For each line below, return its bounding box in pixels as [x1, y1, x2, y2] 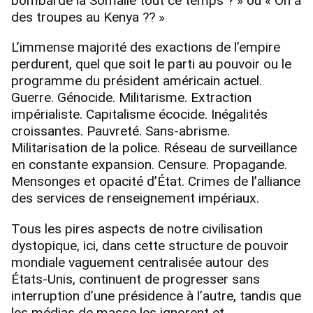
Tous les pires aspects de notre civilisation [11, 220, 263, 237]
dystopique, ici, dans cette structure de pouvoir [11, 237, 289, 254]
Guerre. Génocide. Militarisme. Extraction [11, 89, 252, 106]
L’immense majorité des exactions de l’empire [11, 39, 280, 56]
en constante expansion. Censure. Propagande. [11, 156, 287, 173]
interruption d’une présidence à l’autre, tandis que [11, 287, 301, 304]
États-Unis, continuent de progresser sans [11, 270, 260, 287]
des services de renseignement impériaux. [11, 190, 259, 207]
